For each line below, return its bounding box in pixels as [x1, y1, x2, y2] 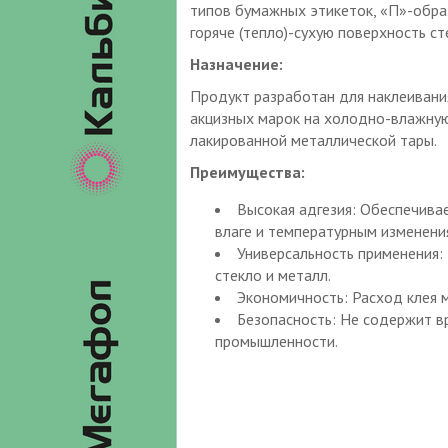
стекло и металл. [214, 264, 331, 285]
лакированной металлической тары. [189, 129, 437, 150]
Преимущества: [189, 161, 305, 182]
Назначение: [189, 53, 283, 74]
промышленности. [214, 330, 338, 351]
